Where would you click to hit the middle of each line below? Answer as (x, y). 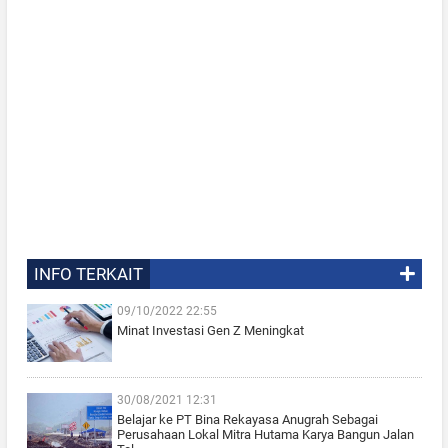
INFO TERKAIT (88, 274)
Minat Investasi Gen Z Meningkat (210, 331)
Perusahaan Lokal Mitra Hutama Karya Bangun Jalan (265, 435)
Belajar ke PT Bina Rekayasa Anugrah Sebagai (247, 420)
